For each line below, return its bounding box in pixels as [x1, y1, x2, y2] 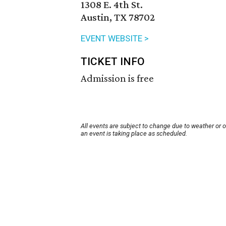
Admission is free [81, 72, 154, 85]
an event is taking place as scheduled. [81, 130, 187, 138]
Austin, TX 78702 [81, 11, 155, 24]
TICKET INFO [81, 55, 145, 68]
